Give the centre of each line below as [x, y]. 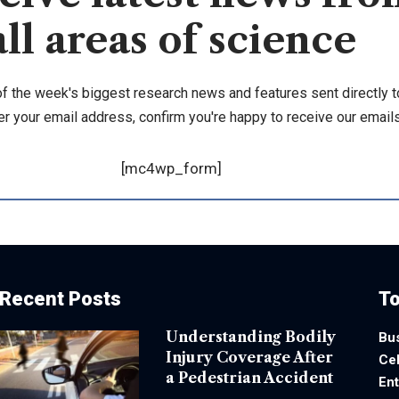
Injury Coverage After [250, 357]
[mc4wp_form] [171, 168]
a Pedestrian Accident [250, 377]
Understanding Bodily [251, 336]
